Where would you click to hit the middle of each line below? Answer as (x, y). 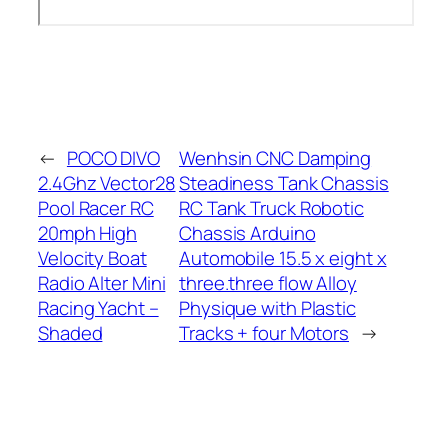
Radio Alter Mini (102, 282)
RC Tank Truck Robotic (271, 207)
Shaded (70, 332)
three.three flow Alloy (268, 282)
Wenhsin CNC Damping (275, 157)
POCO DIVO (113, 157)
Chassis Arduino (247, 232)
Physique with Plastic (267, 307)
